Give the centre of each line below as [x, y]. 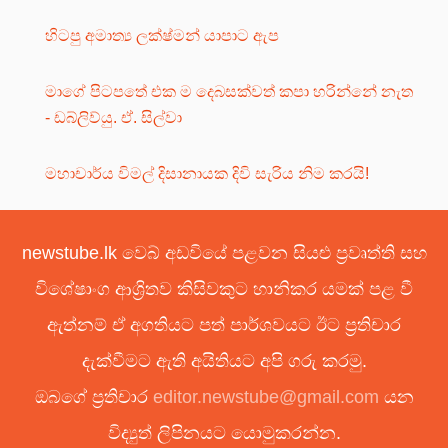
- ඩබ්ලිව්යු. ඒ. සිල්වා [113, 117]
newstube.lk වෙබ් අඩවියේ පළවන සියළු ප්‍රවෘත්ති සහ [224, 252]
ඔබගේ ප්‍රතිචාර [93, 396]
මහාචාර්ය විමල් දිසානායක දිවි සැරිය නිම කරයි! [207, 173]
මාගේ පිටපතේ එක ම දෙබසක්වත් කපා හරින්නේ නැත [229, 91]
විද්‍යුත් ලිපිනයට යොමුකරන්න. [224, 432]
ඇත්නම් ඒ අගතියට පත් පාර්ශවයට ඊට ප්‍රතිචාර [224, 324]
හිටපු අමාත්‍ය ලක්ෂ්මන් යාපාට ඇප [162, 35]
